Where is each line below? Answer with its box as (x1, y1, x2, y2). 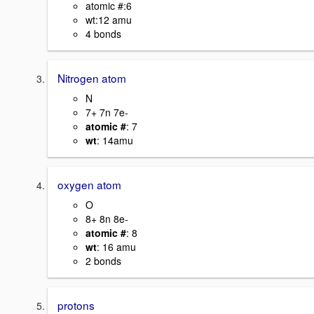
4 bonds (86, 27, 121, 41)
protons (57, 296, 95, 313)
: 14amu (97, 133, 133, 148)
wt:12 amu (86, 13, 132, 27)
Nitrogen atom (57, 70, 126, 86)
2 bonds (86, 253, 121, 268)
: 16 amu (97, 239, 136, 254)
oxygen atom (57, 177, 121, 193)
